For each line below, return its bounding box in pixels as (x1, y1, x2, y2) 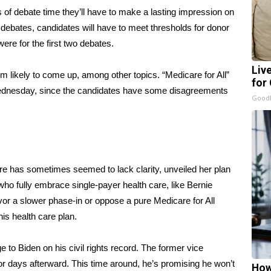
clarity (136, 164, 159, 174)
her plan (199, 164, 230, 174)
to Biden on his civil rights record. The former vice (6, 243, 203, 253)
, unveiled (159, 164, 199, 174)
